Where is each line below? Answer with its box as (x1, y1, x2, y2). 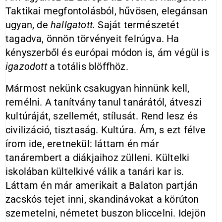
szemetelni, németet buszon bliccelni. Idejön (5, 207, 206, 219)
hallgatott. (51, 19, 96, 31)
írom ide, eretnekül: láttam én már (5, 138, 159, 150)
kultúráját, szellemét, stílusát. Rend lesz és (5, 110, 198, 122)
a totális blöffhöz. (50, 60, 128, 72)
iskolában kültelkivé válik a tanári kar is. (5, 166, 184, 177)
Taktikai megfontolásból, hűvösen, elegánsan (5, 5, 208, 17)
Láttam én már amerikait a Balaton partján (5, 179, 198, 191)
